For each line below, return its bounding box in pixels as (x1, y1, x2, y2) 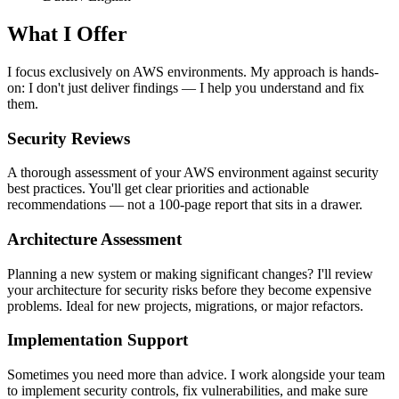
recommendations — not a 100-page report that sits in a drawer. (7, 197, 362, 213)
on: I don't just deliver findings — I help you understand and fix (7, 79, 364, 95)
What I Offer (7, 21, 127, 45)
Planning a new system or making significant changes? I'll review (7, 265, 373, 281)
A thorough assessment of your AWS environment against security (7, 165, 379, 181)
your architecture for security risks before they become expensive (7, 281, 371, 297)
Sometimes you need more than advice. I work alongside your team (7, 367, 385, 383)
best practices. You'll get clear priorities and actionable (7, 181, 309, 197)
